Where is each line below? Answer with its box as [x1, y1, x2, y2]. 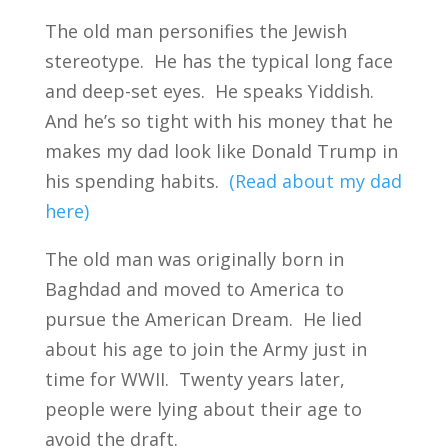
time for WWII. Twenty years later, [44, 366, 345, 391]
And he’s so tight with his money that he [44, 108, 393, 133]
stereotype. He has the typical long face [44, 48, 393, 73]
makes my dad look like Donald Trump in [44, 138, 398, 163]
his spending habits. [44, 168, 229, 193]
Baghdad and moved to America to [44, 276, 344, 301]
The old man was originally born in [44, 246, 344, 271]
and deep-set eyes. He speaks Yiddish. [44, 78, 379, 103]
